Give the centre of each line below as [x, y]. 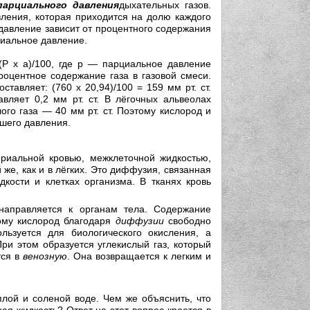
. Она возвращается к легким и [139, 256]
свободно [188, 220]
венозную [45, 256]
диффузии [139, 220]
